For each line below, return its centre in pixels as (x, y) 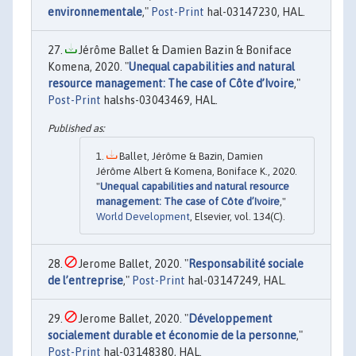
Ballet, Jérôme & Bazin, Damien (190, 157)
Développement (230, 319)
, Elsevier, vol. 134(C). (238, 217)
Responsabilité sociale (246, 264)
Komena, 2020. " (88, 66)
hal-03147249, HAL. (236, 281)
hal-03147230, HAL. (255, 12)
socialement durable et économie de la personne (172, 336)
